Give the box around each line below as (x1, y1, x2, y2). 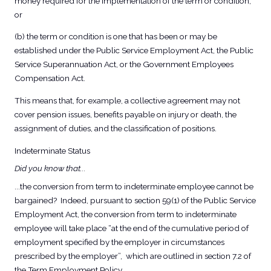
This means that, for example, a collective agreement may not (14, 95, 240, 105)
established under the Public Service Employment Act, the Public (14, 45, 253, 56)
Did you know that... (14, 163, 86, 174)
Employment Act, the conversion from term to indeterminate (14, 209, 237, 220)
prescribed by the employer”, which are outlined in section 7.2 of (14, 251, 251, 261)
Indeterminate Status (14, 145, 90, 155)
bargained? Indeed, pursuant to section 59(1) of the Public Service (14, 195, 256, 206)
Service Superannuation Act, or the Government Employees (14, 59, 233, 70)
